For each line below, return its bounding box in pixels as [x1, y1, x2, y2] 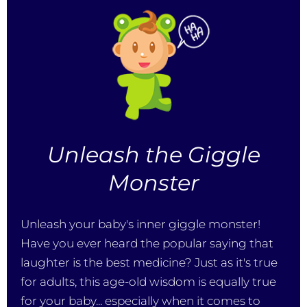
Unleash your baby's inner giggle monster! [21, 217, 260, 231]
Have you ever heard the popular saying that [21, 236, 273, 250]
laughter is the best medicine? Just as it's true [21, 255, 278, 269]
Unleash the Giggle [47, 140, 260, 168]
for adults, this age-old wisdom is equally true [21, 274, 276, 288]
